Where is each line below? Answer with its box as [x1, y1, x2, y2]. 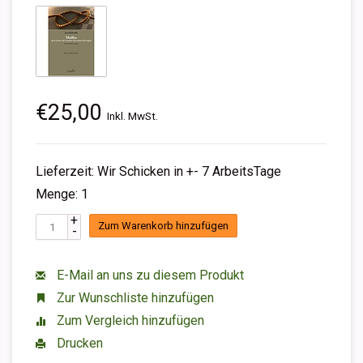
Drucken [53, 335, 103, 351]
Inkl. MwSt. [107, 109, 158, 122]
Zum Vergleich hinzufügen [53, 313, 204, 328]
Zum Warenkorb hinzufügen [98, 220, 228, 233]
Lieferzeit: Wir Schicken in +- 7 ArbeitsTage [36, 164, 281, 179]
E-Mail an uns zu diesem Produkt [53, 267, 244, 283]
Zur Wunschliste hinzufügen [53, 290, 214, 305]
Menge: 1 [36, 186, 88, 202]
